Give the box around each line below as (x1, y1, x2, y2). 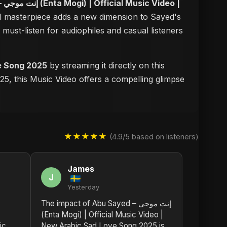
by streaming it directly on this (47, 60, 165, 70)
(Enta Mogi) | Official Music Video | (41, 210, 163, 219)
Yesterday (67, 183, 99, 191)
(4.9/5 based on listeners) (109, 132, 199, 141)
